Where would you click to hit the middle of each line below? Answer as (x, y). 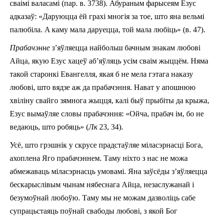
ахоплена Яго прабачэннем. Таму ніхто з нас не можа (99, 158)
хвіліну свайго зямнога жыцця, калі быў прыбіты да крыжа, (109, 100)
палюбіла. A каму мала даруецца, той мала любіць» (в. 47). (108, 29)
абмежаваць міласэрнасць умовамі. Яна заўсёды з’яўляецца (109, 171)
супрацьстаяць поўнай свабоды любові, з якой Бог (94, 211)
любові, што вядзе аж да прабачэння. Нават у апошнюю (103, 87)
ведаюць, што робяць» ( (49, 127)
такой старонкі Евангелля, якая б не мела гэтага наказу (101, 74)
